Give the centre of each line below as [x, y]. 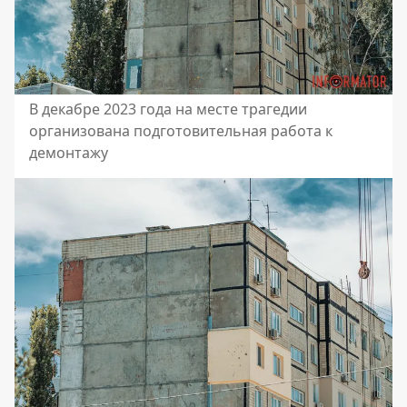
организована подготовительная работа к [181, 130]
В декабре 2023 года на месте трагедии [168, 109]
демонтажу [69, 152]
